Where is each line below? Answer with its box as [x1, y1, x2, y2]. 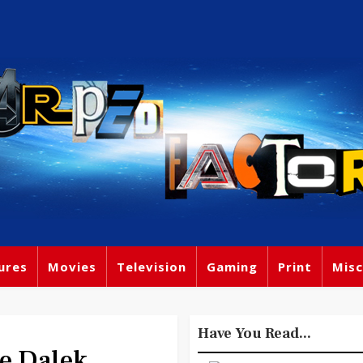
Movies [48, 258, 96, 275]
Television [117, 258, 186, 275]
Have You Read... [198, 324, 311, 343]
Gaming [207, 258, 258, 275]
